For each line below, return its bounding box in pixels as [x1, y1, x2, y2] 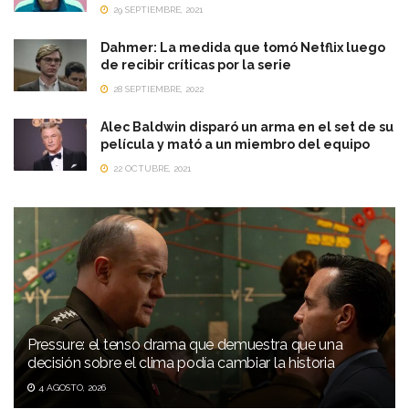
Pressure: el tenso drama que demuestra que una [27, 335, 343, 353]
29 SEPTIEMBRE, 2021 [110, 4, 203, 15]
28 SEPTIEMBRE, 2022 [110, 83, 204, 94]
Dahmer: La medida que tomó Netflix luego [100, 39, 385, 55]
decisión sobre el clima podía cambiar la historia [27, 353, 335, 372]
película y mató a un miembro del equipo [100, 136, 370, 152]
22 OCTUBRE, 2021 [110, 163, 191, 173]
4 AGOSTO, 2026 [36, 382, 106, 393]
